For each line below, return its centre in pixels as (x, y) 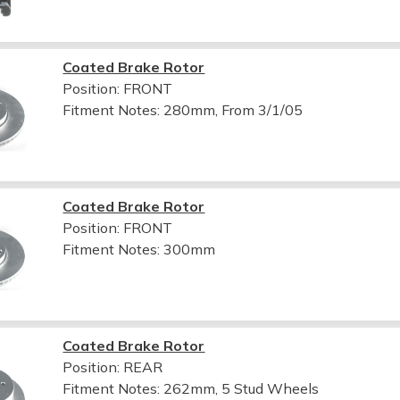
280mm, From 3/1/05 (233, 109)
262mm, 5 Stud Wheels (242, 388)
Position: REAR (113, 367)
